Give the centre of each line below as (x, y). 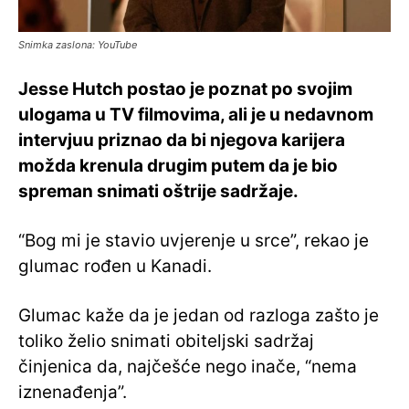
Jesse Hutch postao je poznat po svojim (185, 89)
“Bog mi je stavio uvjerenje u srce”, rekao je (194, 241)
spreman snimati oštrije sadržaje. (158, 192)
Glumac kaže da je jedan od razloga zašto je (199, 316)
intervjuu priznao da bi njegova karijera (182, 141)
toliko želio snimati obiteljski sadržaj (166, 341)
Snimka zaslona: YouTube (78, 45)
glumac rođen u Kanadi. (115, 267)
